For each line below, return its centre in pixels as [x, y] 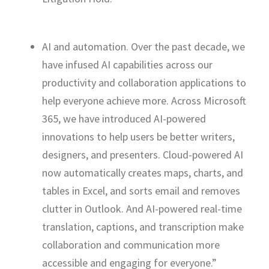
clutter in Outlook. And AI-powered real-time [142, 208]
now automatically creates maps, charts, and [143, 172]
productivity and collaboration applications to [144, 82]
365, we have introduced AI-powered [124, 118]
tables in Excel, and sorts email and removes [141, 190]
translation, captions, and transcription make [143, 226]
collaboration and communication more [131, 244]
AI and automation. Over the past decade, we [144, 46]
